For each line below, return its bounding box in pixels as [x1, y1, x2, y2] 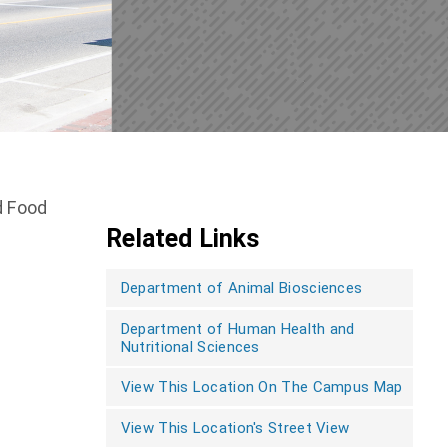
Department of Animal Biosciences [120, 279, 363, 297]
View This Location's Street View [120, 418, 350, 437]
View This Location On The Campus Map [120, 378, 403, 396]
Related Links [105, 224, 260, 253]
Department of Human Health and [120, 319, 355, 338]
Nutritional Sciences [120, 337, 260, 356]
